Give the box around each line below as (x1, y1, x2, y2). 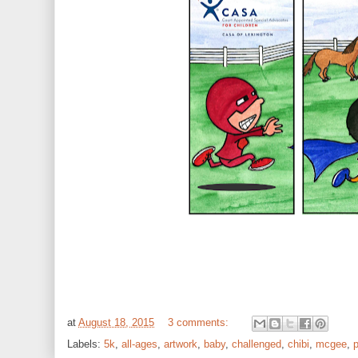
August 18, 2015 (78, 316, 154, 329)
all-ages (121, 338, 157, 350)
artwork (164, 338, 197, 350)
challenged (232, 338, 281, 350)
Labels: (67, 338, 104, 350)
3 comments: (168, 316, 232, 329)
